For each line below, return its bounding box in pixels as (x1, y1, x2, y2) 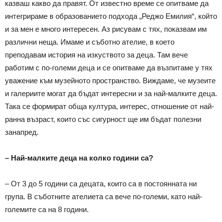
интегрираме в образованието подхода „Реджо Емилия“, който (5, 12, 217, 20)
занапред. (5, 128, 39, 136)
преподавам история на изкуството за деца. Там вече (5, 51, 188, 59)
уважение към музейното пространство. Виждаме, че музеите (5, 76, 216, 85)
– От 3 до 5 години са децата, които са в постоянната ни (5, 179, 197, 188)
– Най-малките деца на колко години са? (5, 154, 153, 162)
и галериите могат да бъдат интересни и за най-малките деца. (5, 89, 217, 98)
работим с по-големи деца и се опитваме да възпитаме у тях (5, 63, 213, 72)
